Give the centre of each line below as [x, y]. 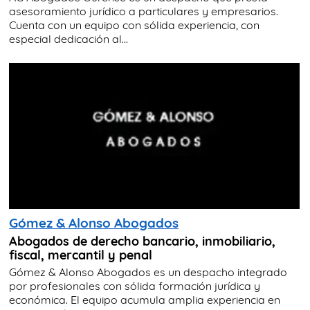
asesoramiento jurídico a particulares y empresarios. [144, 11]
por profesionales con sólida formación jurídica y [135, 285]
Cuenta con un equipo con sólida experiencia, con [134, 25]
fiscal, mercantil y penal [81, 254]
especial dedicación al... [69, 39]
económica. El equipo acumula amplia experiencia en [145, 299]
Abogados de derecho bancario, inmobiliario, [142, 240]
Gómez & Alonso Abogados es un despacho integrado [148, 272]
